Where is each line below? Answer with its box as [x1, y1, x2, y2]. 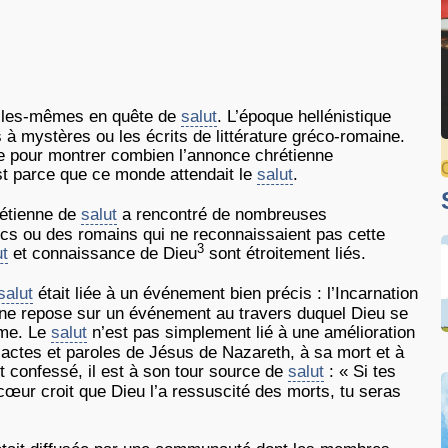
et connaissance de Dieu [8, 244, 197, 263]
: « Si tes [324, 362, 396, 381]
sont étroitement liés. [204, 244, 366, 263]
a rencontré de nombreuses [117, 205, 327, 224]
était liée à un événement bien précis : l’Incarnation [33, 284, 418, 303]
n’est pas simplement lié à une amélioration [87, 323, 415, 342]
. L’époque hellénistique [217, 107, 391, 126]
